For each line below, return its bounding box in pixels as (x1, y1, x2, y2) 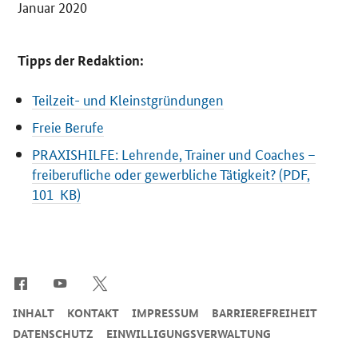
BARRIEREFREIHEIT (212, 304, 317, 321)
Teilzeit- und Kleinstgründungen (32, 89, 225, 109)
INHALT (13, 304, 54, 321)
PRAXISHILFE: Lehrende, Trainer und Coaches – (32, 144, 316, 164)
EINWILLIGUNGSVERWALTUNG (106, 325, 271, 342)
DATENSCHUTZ (13, 325, 93, 342)
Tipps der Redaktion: (18, 51, 145, 70)
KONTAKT (67, 304, 119, 321)
